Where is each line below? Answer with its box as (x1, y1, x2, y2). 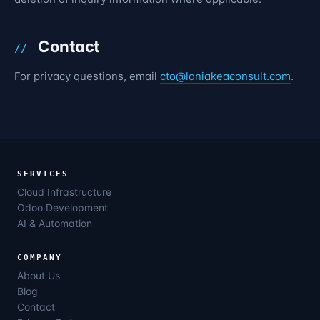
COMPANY (17, 253, 62, 262)
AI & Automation (17, 217, 92, 229)
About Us (17, 269, 60, 281)
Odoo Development (17, 201, 108, 214)
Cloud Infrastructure (17, 186, 111, 198)
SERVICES (17, 169, 69, 179)
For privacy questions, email (14, 69, 160, 83)
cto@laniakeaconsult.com (160, 69, 291, 83)
